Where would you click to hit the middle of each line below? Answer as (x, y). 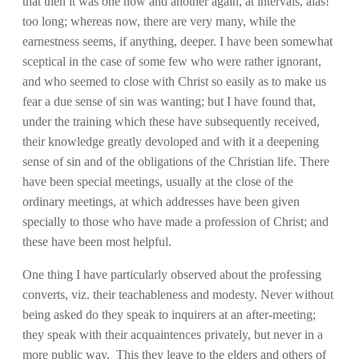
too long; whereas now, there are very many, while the (159, 21)
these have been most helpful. (97, 241)
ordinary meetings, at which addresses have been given (161, 201)
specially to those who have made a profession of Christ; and (175, 221)
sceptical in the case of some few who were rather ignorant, (172, 61)
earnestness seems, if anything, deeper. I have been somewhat (177, 41)
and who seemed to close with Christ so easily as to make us (174, 81)
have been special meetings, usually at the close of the (158, 181)
